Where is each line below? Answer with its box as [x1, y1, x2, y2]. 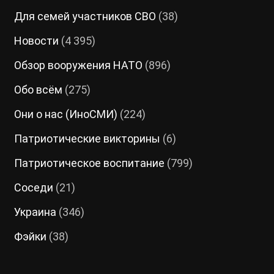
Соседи [13, 181, 53, 194]
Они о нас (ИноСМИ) [13, 108, 117, 121]
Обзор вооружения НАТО [13, 59, 143, 72]
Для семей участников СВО [13, 10, 156, 23]
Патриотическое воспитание [13, 157, 165, 170]
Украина [13, 206, 56, 219]
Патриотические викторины [13, 132, 160, 146]
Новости [13, 34, 59, 48]
